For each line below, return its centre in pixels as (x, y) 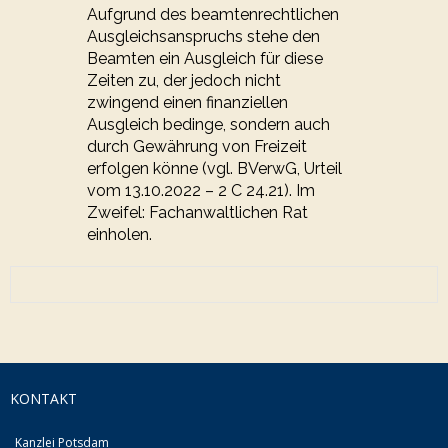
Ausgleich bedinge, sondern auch (209, 125)
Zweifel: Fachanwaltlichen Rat (198, 213)
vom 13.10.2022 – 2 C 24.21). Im (201, 191)
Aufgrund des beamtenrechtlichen (213, 15)
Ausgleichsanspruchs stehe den (204, 37)
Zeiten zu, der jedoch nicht (184, 81)
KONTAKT (43, 399)
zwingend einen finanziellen (188, 103)
